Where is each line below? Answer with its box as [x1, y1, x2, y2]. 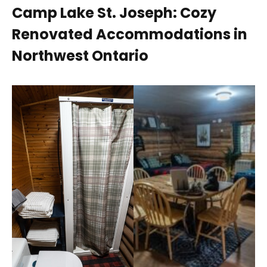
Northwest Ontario [12, 46, 148, 66]
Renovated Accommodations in [12, 24, 247, 45]
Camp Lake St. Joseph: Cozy [12, 3, 216, 23]
